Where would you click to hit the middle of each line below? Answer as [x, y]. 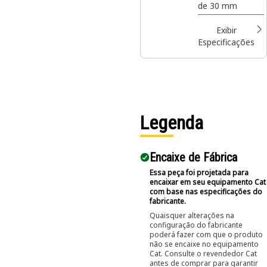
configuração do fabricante [196, 225]
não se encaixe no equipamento [204, 244]
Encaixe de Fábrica [193, 157]
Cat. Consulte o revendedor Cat [203, 254]
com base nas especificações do [206, 192]
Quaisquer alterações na [192, 215]
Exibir [226, 30]
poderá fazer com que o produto [206, 235]
